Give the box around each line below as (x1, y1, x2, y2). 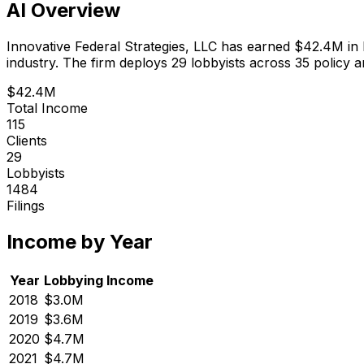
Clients (6, 132, 47, 149)
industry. (6, 54, 58, 71)
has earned (217, 37, 294, 54)
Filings (6, 197, 45, 214)
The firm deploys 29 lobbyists (58, 54, 245, 71)
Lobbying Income (44, 271, 154, 288)
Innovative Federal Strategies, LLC (6, 37, 217, 54)
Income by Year (6, 229, 153, 253)
